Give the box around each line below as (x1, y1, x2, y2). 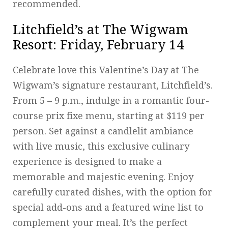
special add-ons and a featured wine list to (13, 202, 204, 213)
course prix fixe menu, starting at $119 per (13, 110, 205, 121)
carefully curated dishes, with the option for (13, 186, 212, 197)
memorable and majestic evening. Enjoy (13, 171, 193, 182)
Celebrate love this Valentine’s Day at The (13, 64, 199, 75)
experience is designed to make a (13, 156, 162, 167)
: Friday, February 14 (53, 37, 184, 52)
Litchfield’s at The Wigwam (13, 21, 188, 37)
